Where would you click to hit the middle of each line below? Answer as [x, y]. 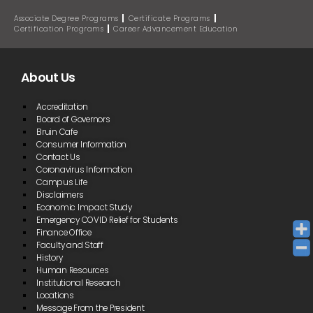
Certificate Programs [169, 18]
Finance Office [64, 232]
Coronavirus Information [85, 169]
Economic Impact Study [84, 207]
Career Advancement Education [175, 29]
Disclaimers [60, 195]
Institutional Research [79, 283]
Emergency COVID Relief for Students [107, 220]
